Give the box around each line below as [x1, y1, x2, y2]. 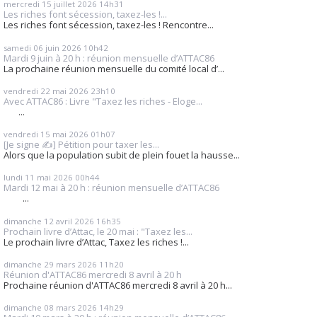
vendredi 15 [4, 129, 50, 140]
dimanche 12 [4, 215, 54, 226]
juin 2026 [45, 42, 81, 53]
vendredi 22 [4, 85, 50, 96]
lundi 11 [4, 172, 35, 183]
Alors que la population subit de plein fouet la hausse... [4, 149, 240, 162]
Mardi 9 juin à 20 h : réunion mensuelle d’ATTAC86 [4, 51, 214, 64]
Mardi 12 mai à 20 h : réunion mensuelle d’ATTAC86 [4, 181, 219, 195]
